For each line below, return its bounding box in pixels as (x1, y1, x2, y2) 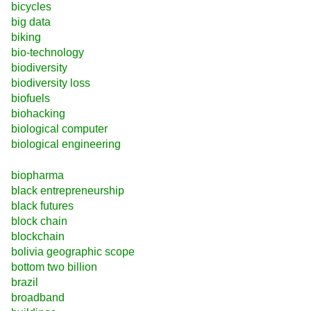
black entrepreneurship (11, 184, 124, 196)
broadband (11, 291, 65, 303)
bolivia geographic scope (11, 245, 135, 258)
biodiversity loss (11, 77, 90, 90)
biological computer (11, 123, 108, 135)
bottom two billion (11, 260, 97, 273)
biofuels (11, 92, 50, 105)
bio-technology (11, 47, 84, 59)
